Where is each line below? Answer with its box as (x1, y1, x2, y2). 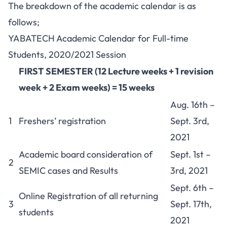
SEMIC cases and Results (19, 165, 118, 176)
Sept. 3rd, (170, 115, 209, 127)
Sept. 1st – (170, 148, 211, 160)
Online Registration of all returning (19, 190, 158, 202)
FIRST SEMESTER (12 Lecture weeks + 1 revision (19, 65, 213, 77)
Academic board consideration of (19, 148, 153, 160)
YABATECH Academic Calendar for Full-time (8, 32, 188, 44)
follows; (8, 16, 40, 28)
